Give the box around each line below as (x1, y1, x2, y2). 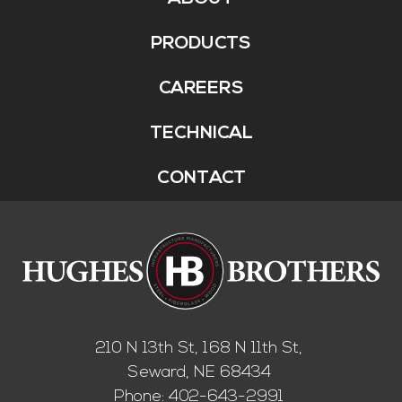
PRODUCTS (151, 34, 251, 53)
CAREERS (158, 79, 244, 98)
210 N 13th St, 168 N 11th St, (95, 340, 307, 358)
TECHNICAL (149, 124, 253, 143)
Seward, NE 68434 (127, 364, 275, 382)
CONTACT (156, 169, 246, 188)
